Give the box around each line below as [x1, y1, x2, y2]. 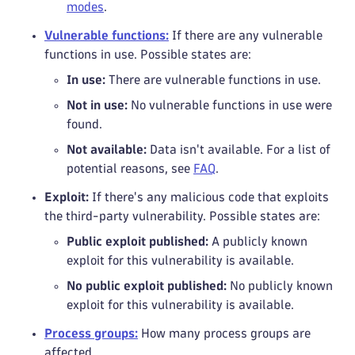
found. [67, 118, 102, 130]
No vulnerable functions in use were [128, 99, 332, 111]
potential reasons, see [67, 162, 193, 174]
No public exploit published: [67, 280, 227, 292]
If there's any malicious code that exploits [89, 191, 329, 203]
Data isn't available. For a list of [147, 143, 330, 155]
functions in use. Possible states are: [44, 48, 251, 60]
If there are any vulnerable [169, 29, 323, 41]
